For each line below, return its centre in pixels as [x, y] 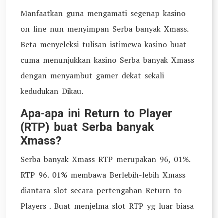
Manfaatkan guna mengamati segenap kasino [103, 13]
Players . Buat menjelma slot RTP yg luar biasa [107, 206]
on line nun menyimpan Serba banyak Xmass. [104, 29]
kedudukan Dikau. [52, 91]
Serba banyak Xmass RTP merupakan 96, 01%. [105, 159]
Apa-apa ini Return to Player [96, 113]
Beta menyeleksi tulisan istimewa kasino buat [103, 44]
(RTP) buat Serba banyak [87, 127]
